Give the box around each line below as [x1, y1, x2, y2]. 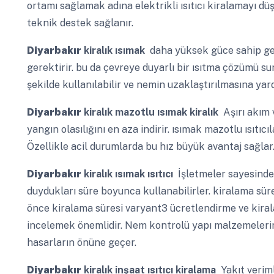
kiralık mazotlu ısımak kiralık [81, 106, 218, 119]
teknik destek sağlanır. [26, 17, 133, 29]
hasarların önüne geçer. [26, 237, 136, 249]
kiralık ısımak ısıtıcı [81, 168, 173, 180]
